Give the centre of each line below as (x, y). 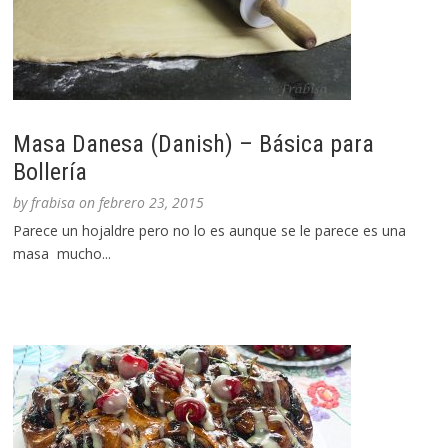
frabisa (53, 203)
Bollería (50, 172)
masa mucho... (62, 254)
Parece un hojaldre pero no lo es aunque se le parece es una (210, 231)
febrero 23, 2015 (152, 203)
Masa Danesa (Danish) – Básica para (194, 144)
